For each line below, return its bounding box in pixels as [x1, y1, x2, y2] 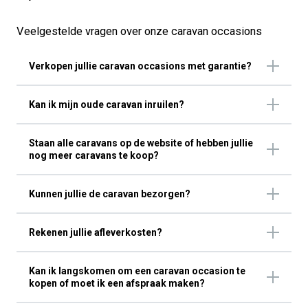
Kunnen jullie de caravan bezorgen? [29, 188, 190, 200]
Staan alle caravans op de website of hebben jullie [29, 137, 253, 149]
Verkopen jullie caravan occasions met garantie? [29, 60, 252, 72]
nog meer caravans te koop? [29, 150, 159, 162]
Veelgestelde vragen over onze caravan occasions [16, 25, 262, 38]
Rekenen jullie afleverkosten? [29, 227, 162, 239]
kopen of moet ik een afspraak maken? [29, 278, 205, 289]
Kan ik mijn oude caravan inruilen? [29, 99, 184, 111]
